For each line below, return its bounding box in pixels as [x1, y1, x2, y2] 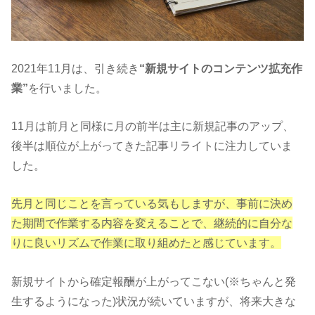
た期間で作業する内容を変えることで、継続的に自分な [11, 217, 293, 230]
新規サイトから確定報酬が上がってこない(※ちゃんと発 [11, 274, 297, 288]
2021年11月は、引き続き [11, 61, 140, 75]
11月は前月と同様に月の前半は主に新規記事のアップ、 [11, 120, 295, 133]
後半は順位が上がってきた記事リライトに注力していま [11, 139, 293, 153]
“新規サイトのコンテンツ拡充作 [139, 61, 303, 75]
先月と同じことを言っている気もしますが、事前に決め [11, 197, 293, 210]
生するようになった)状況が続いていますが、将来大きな [11, 294, 297, 307]
